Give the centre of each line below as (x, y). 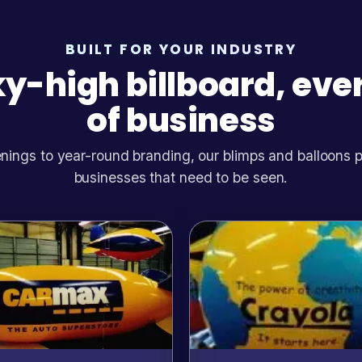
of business (181, 120)
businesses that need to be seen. (181, 177)
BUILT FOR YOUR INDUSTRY (181, 49)
